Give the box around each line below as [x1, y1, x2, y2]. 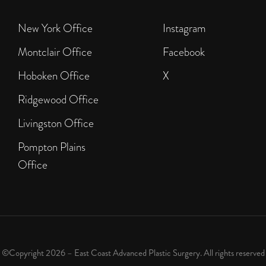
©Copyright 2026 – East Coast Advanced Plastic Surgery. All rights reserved [1, 246, 265, 260]
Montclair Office [18, 44, 92, 61]
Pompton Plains [18, 139, 85, 156]
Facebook [163, 44, 205, 61]
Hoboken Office [18, 68, 90, 84]
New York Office [18, 20, 93, 37]
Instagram [163, 20, 206, 37]
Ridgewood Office [18, 91, 99, 108]
